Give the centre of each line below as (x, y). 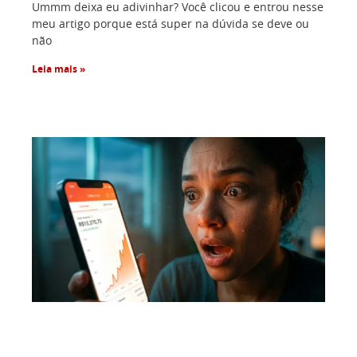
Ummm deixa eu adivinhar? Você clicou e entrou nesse (178, 8)
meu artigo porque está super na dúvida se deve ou (171, 24)
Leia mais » (59, 69)
